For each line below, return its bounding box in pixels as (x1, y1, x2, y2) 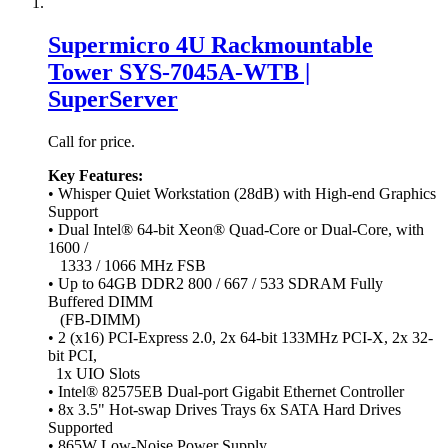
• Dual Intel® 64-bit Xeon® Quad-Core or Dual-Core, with (48, 220, 424, 238)
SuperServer (48, 85, 178, 112)
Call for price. (48, 132, 135, 150)
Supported (48, 418, 113, 436)
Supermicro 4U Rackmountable (48, 31, 373, 58)
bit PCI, (48, 346, 97, 364)
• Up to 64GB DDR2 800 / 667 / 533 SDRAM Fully (48, 274, 383, 292)
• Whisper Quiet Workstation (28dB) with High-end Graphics (48, 184, 436, 202)
